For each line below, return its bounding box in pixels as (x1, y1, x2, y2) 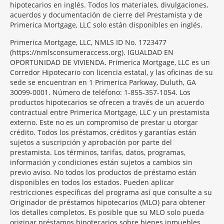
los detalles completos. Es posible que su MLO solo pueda (10, 207, 204, 217)
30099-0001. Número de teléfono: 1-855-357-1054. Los (10, 87, 190, 97)
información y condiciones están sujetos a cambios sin (10, 157, 192, 167)
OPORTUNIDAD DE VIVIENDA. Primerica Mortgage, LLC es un (10, 57, 210, 67)
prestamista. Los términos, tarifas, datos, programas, (10, 147, 185, 157)
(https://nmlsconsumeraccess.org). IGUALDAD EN (10, 47, 173, 57)
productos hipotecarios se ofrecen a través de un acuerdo (10, 97, 204, 107)
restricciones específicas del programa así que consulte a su (10, 187, 212, 197)
